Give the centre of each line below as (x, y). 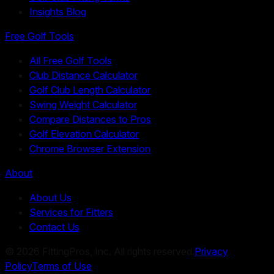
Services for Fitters (71, 212)
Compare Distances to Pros (90, 119)
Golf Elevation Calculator (84, 134)
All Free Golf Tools (71, 60)
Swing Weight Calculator (83, 104)
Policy (18, 266)
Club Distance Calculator (83, 75)
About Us (50, 197)
